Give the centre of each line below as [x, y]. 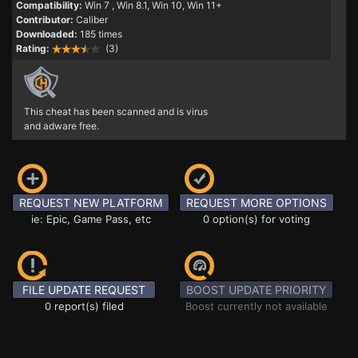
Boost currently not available [256, 306]
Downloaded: [47, 34]
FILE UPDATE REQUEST [84, 290]
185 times [101, 34]
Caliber [92, 20]
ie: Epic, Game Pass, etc [91, 219]
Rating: [33, 48]
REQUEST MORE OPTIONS [257, 203]
